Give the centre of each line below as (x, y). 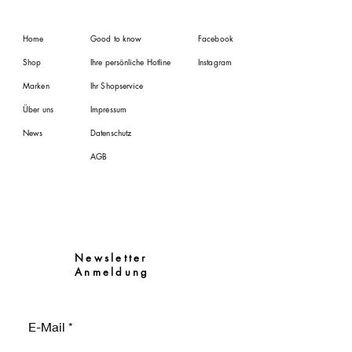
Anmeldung (112, 271)
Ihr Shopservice (117, 85)
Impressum (108, 108)
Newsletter (114, 257)
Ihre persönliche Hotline (131, 61)
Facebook (216, 38)
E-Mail (47, 326)
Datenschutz (111, 132)
